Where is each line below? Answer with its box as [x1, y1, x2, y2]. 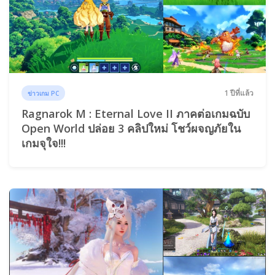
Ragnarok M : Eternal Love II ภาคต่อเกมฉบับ [21, 106, 250, 122]
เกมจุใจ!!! [21, 136, 66, 151]
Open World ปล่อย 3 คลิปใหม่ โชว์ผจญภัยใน [21, 121, 241, 136]
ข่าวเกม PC [28, 89, 60, 98]
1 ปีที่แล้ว [224, 88, 254, 99]
